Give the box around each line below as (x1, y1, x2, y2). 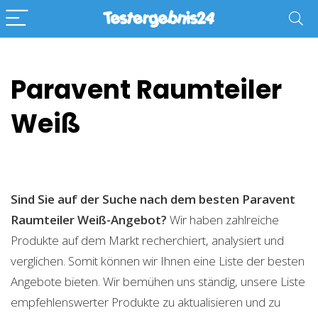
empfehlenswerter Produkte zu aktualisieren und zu (11, 294, 280, 310)
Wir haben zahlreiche (167, 212, 279, 228)
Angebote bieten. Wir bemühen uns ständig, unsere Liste (11, 273, 305, 290)
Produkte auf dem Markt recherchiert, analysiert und (11, 232, 284, 248)
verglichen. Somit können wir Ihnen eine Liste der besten (11, 253, 305, 269)
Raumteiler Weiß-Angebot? (11, 212, 167, 228)
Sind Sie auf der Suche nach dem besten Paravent (11, 191, 295, 207)
